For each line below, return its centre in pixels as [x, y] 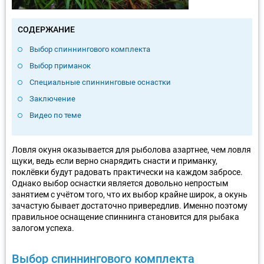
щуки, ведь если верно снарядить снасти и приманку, [115, 161]
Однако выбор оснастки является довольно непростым [120, 183]
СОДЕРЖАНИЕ [46, 29]
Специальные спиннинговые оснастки [100, 82]
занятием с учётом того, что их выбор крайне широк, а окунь [130, 194]
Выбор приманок [60, 65]
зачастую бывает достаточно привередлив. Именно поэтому [130, 205]
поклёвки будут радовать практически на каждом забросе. [127, 172]
